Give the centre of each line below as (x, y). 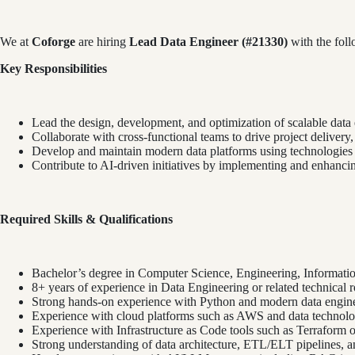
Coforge (53, 41)
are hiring (102, 41)
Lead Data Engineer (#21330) (208, 41)
